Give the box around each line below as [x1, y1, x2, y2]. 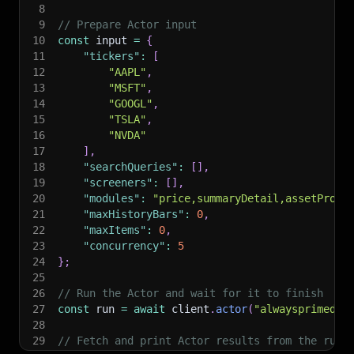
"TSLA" [108, 113, 146, 126]
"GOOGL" [108, 97, 153, 110]
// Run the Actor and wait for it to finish [58, 287, 323, 299]
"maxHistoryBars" [83, 208, 184, 220]
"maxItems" [83, 224, 146, 236]
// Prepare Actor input [58, 18, 197, 31]
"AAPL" [108, 66, 146, 78]
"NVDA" [108, 129, 146, 141]
